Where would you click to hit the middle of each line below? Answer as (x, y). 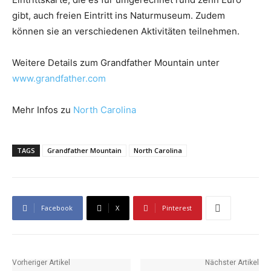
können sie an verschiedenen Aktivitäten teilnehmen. (126, 31)
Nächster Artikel (232, 263)
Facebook (57, 208)
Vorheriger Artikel (41, 263)
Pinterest (177, 208)
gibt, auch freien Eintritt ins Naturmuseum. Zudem (119, 16)
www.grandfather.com (59, 79)
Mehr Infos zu (43, 110)
